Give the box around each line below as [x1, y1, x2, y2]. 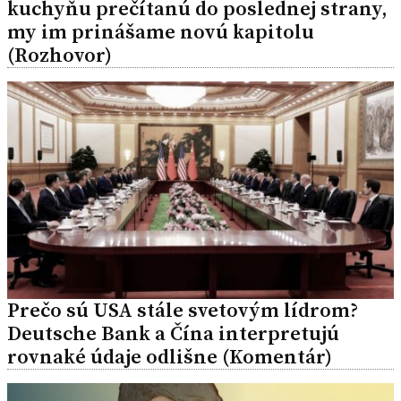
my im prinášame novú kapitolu [7, 17, 314, 46]
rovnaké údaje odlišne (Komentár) [7, 342, 332, 371]
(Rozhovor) [7, 40, 112, 69]
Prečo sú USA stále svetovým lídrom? [7, 295, 358, 324]
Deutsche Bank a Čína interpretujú [7, 319, 339, 347]
